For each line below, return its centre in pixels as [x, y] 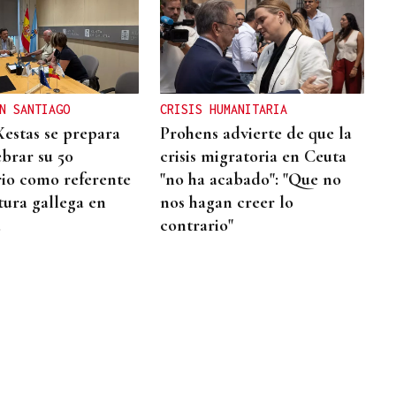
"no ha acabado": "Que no [251, 179]
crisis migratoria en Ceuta [254, 156]
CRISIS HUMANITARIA [224, 109]
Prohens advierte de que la [256, 133]
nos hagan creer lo [227, 202]
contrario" [197, 225]
